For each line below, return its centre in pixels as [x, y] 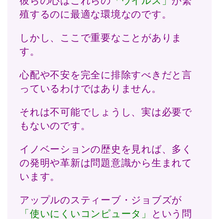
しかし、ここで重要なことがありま [101, 38]
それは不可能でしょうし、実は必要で [106, 112]
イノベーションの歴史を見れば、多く [106, 149]
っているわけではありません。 [91, 89]
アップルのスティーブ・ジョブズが [101, 200]
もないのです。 [55, 126]
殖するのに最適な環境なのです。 [96, 14]
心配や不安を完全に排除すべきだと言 [106, 75]
